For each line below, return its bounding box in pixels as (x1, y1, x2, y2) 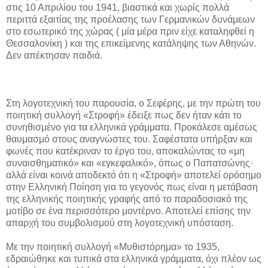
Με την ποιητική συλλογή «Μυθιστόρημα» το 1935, (6, 241, 220, 252)
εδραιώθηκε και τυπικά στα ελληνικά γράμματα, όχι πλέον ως (6, 253, 261, 264)
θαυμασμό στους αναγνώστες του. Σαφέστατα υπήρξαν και (6, 133, 252, 144)
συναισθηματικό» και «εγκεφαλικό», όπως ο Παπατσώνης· (6, 157, 253, 168)
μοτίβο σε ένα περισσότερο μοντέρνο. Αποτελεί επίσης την (6, 205, 251, 216)
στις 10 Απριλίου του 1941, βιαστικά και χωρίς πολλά (6, 2, 229, 13)
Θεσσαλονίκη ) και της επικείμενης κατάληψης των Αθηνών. (6, 38, 256, 48)
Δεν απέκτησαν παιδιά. (6, 50, 102, 60)
